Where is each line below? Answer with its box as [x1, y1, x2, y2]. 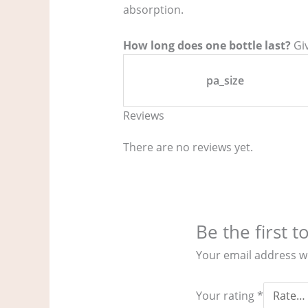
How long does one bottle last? [122, 37, 291, 53]
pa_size [206, 72, 245, 88]
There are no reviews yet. [122, 139, 253, 155]
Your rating [196, 288, 258, 304]
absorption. [122, 2, 184, 18]
